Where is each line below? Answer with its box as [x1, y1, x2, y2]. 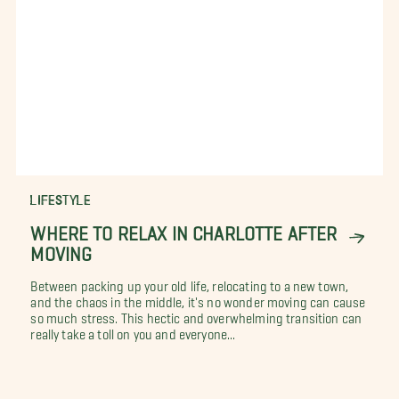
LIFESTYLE [30, 191, 91, 208]
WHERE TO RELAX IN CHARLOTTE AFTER [30, 221, 338, 235]
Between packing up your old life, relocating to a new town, [30, 278, 349, 288]
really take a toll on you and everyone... [30, 326, 236, 336]
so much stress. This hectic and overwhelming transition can [30, 310, 362, 320]
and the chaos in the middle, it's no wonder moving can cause [30, 294, 366, 304]
